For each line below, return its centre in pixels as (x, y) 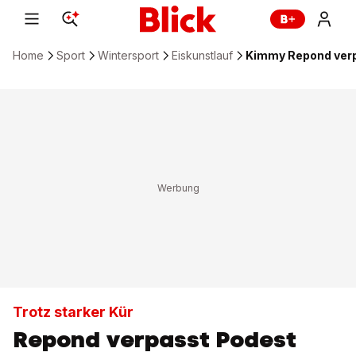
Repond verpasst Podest (155, 339)
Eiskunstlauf (202, 55)
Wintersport (128, 55)
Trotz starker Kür (73, 312)
